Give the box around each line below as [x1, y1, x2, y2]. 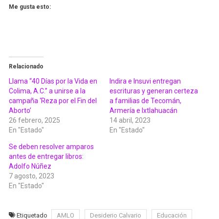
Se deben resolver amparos [8, 142, 94, 151]
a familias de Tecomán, [109, 96, 181, 105]
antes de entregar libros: [8, 152, 84, 160]
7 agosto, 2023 [8, 172, 54, 180]
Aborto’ [8, 106, 31, 114]
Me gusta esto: [8, 3, 51, 10]
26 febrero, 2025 [8, 116, 60, 124]
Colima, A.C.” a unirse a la [8, 87, 86, 95]
